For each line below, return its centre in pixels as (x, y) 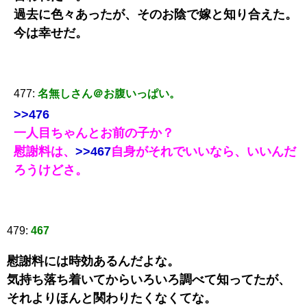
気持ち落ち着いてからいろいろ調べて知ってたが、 (149, 279)
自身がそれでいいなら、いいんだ (204, 151)
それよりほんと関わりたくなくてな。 (112, 298)
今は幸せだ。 (51, 33)
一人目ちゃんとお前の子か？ (94, 133)
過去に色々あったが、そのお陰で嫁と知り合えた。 (156, 14)
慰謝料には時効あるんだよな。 (93, 261)
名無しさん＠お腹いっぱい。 (109, 93)
